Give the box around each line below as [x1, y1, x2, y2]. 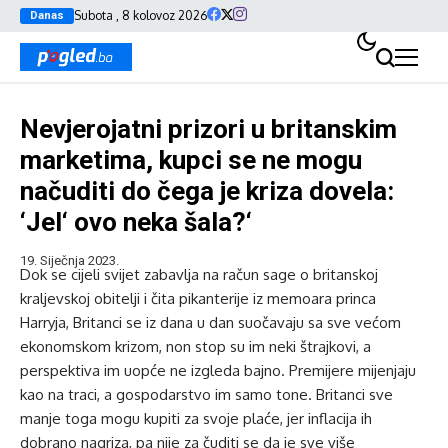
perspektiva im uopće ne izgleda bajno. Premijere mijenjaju [20, 361, 416, 380]
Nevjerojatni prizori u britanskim [20, 114, 397, 144]
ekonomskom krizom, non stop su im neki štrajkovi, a [20, 337, 371, 356]
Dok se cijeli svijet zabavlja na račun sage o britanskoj [20, 265, 378, 284]
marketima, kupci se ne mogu [20, 145, 362, 175]
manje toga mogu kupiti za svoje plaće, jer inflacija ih [20, 409, 372, 428]
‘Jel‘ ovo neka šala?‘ [20, 207, 252, 237]
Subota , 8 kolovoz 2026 [74, 8, 207, 23]
